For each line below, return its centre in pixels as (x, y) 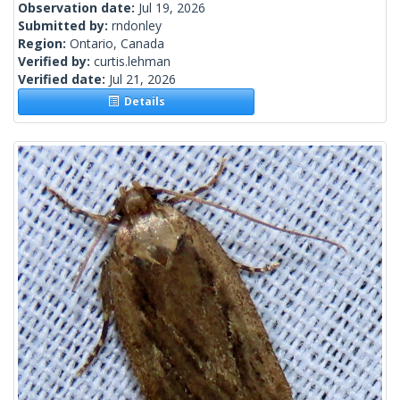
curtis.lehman (132, 62)
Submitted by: (65, 26)
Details (142, 102)
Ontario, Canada (117, 44)
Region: (44, 44)
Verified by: (56, 62)
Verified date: (63, 79)
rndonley (137, 26)
